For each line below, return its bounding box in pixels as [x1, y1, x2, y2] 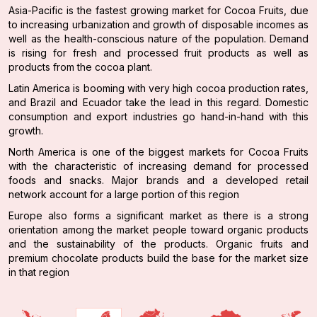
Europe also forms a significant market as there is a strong [8, 209, 309, 221]
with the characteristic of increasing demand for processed [8, 159, 309, 172]
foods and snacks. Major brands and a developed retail [8, 173, 309, 186]
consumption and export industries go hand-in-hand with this [8, 110, 309, 122]
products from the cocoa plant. [8, 60, 152, 73]
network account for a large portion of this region [8, 188, 239, 200]
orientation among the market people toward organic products [8, 223, 309, 236]
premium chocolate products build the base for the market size [8, 251, 309, 264]
